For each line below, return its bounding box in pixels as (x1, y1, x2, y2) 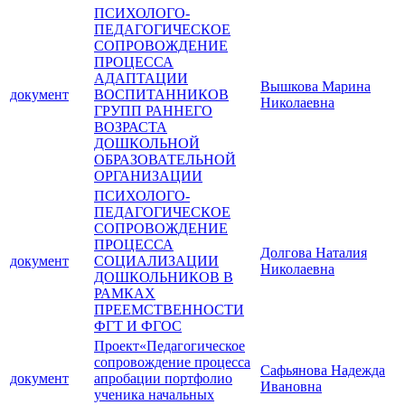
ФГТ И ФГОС (94, 318, 182, 334)
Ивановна (260, 379, 322, 395)
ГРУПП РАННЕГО (94, 103, 212, 119)
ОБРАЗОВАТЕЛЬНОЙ (94, 152, 236, 168)
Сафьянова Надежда (260, 363, 385, 379)
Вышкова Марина (260, 79, 371, 95)
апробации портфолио (94, 371, 232, 387)
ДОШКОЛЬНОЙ (94, 136, 200, 152)
